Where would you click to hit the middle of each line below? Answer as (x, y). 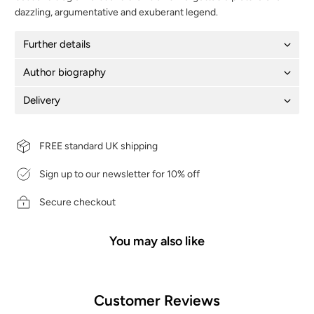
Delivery (42, 101)
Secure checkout (78, 202)
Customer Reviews (157, 301)
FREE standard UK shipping (99, 146)
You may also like (157, 241)
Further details (57, 45)
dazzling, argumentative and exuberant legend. (117, 13)
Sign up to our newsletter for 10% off (120, 174)
